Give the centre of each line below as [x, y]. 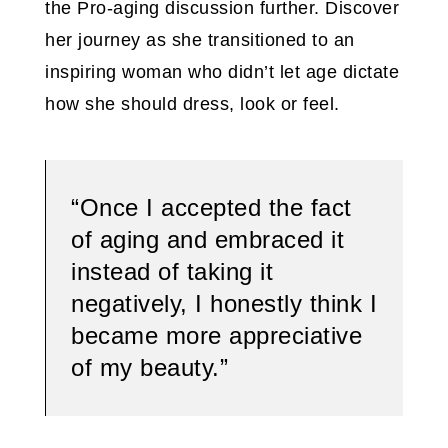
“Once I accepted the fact [211, 208]
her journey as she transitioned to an [200, 40]
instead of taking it [172, 272]
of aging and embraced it [207, 240]
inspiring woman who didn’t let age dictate [222, 72]
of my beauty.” [149, 368]
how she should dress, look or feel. [192, 104]
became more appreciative [216, 336]
